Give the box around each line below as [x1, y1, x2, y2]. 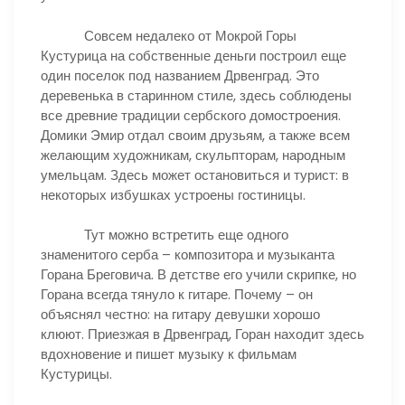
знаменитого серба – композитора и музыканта [41, 245, 334, 264]
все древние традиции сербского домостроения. [41, 105, 341, 125]
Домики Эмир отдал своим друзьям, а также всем [41, 125, 350, 145]
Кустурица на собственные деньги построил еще [41, 45, 346, 65]
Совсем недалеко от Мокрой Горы [41, 25, 297, 45]
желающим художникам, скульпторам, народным [41, 145, 345, 165]
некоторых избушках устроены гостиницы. [41, 184, 306, 204]
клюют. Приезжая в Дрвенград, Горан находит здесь [41, 325, 364, 344]
